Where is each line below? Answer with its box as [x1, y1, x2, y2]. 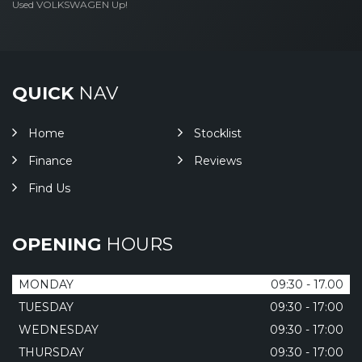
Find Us [28, 181, 70, 196]
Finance [28, 154, 73, 169]
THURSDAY [19, 345, 84, 360]
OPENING [12, 234, 101, 256]
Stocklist [193, 126, 242, 141]
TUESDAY [19, 300, 74, 315]
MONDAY [19, 277, 74, 293]
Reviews [193, 154, 242, 169]
